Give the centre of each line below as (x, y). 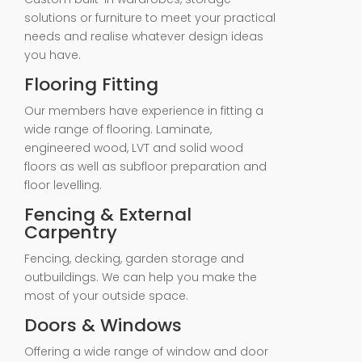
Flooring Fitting (91, 84)
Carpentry (71, 232)
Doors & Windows (103, 325)
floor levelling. (63, 185)
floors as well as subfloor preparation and (145, 166)
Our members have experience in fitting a (144, 111)
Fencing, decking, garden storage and (134, 259)
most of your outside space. (106, 296)
